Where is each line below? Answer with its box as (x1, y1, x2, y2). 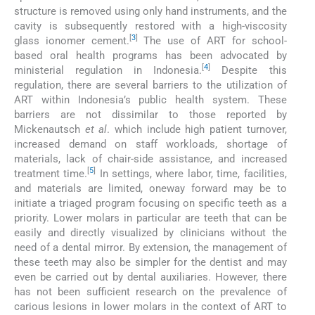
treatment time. (14, 167, 88, 180)
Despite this (210, 63, 287, 77)
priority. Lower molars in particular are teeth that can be (14, 211, 287, 224)
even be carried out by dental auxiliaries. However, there (14, 270, 287, 283)
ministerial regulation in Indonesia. (14, 63, 202, 77)
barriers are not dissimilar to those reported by (14, 108, 287, 121)
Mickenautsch (14, 122, 85, 136)
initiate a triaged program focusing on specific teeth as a (14, 196, 287, 210)
